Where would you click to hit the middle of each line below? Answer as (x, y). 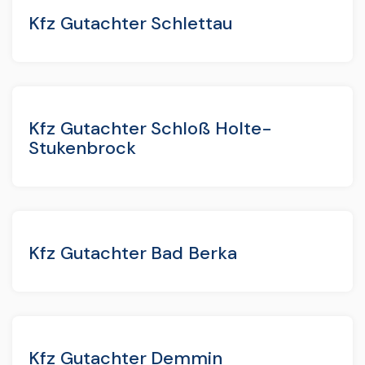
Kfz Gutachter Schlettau (131, 23)
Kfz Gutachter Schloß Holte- (150, 128)
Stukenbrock (82, 147)
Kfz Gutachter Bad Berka (133, 253)
